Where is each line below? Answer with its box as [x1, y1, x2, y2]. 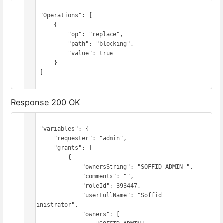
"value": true [26, 50, 68, 57]
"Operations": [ [26, 12, 40, 19]
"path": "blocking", [26, 40, 68, 48]
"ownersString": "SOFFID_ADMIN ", [26, 163, 82, 170]
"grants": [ [26, 144, 54, 151]
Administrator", [26, 201, 78, 208]
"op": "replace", [26, 31, 68, 38]
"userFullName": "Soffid [26, 191, 82, 199]
